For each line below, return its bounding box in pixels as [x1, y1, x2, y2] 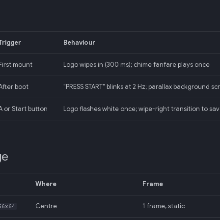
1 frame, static [142, 202, 185, 210]
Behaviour [63, 39, 95, 47]
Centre [35, 202, 57, 210]
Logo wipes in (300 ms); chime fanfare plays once [63, 61, 210, 69]
